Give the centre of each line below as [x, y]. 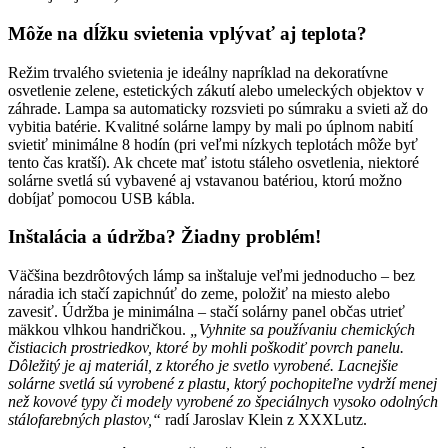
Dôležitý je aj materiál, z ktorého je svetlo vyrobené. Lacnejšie [203, 366]
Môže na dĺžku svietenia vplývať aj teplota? [187, 33]
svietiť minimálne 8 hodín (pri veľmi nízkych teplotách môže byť [213, 144]
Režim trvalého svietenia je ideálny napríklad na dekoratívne [198, 72]
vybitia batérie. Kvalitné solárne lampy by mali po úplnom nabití [210, 126]
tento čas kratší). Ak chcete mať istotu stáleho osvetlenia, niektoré [213, 162]
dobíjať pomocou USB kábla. [101, 198]
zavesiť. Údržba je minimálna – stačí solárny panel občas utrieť [206, 312]
